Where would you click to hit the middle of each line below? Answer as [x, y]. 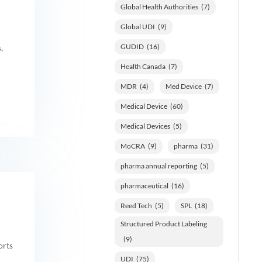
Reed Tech [136, 205]
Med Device [183, 86]
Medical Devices [145, 126]
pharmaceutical [144, 185]
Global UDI [137, 26]
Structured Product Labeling [163, 223]
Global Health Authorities [159, 6]
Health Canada [143, 66]
